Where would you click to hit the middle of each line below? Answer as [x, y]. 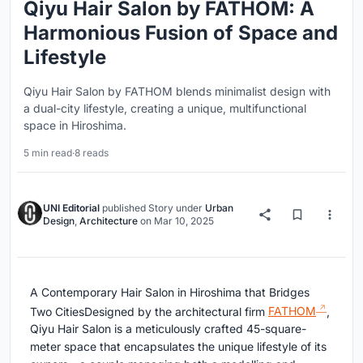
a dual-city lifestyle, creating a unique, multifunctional [165, 108]
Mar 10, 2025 [184, 220]
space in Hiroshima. [75, 125]
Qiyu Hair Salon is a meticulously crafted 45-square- [168, 329]
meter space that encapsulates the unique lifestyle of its [178, 347]
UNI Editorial [71, 207]
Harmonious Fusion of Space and [181, 32]
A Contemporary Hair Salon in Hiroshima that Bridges [170, 292]
